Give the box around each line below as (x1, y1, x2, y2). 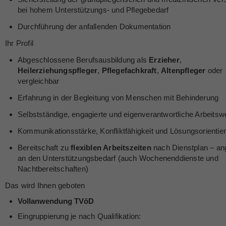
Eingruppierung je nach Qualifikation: (18, 212, 141, 220)
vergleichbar (18, 77, 60, 85)
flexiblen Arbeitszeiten (71, 143, 151, 152)
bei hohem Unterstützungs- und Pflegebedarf (18, 6, 169, 14)
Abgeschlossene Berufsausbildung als (18, 55, 149, 64)
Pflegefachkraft (101, 66, 157, 75)
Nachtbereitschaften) (18, 164, 88, 173)
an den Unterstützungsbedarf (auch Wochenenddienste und (18, 154, 218, 162)
